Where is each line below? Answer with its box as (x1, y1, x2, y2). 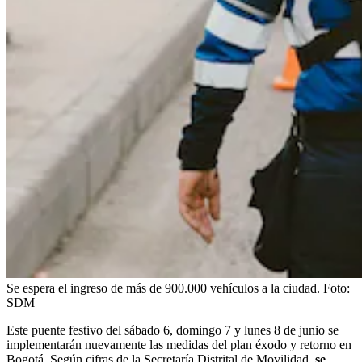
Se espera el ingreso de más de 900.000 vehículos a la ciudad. (6, 280, 320, 295)
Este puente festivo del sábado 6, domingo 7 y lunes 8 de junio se (6, 322, 339, 337)
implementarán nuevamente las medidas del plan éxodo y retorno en (6, 337, 351, 351)
